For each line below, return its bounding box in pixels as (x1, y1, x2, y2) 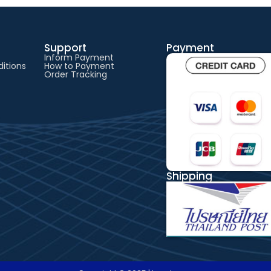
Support (44, 41, 87, 56)
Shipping (166, 169, 212, 184)
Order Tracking (44, 68, 107, 81)
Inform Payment (44, 51, 114, 64)
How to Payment (44, 60, 114, 73)
